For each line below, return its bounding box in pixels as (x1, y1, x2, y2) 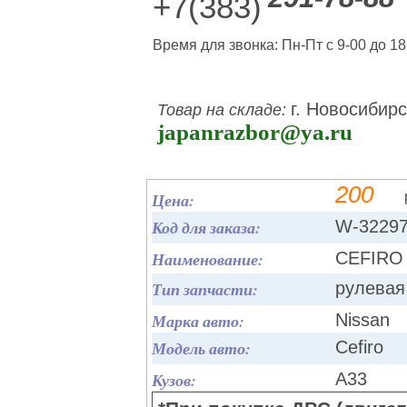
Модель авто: (152, 337, 251, 360)
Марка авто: (152, 310, 244, 333)
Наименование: (152, 248, 263, 271)
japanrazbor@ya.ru (157, 120, 352, 144)
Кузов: (152, 369, 196, 392)
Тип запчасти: (152, 278, 258, 301)
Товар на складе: (157, 101, 291, 119)
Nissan (335, 310, 390, 330)
